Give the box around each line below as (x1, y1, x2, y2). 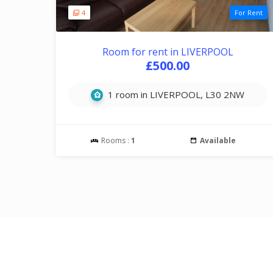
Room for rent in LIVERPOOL (102, 45, 233, 58)
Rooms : (99, 135, 132, 146)
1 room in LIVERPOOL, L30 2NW (105, 88, 245, 101)
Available (199, 135, 236, 146)
